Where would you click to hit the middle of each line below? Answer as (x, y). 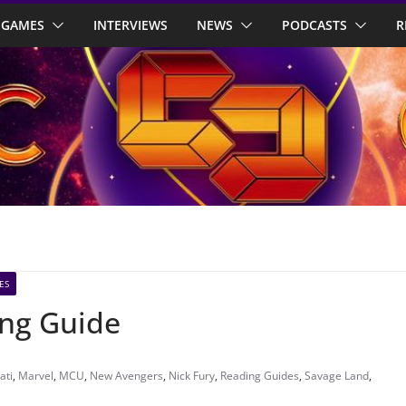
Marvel (36, 376)
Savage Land (337, 376)
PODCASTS (314, 25)
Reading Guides (260, 376)
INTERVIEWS (130, 25)
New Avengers (126, 376)
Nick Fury (192, 376)
